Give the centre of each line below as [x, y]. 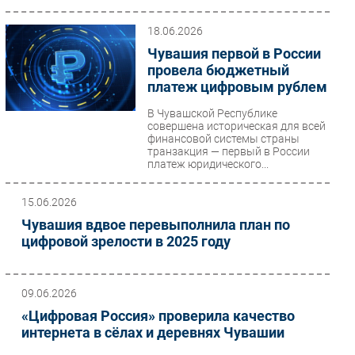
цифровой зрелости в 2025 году [126, 241]
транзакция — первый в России [228, 151]
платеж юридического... [208, 164]
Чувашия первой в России [234, 53]
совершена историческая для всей [236, 126]
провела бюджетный [218, 70]
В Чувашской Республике [212, 113]
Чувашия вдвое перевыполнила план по [156, 225]
